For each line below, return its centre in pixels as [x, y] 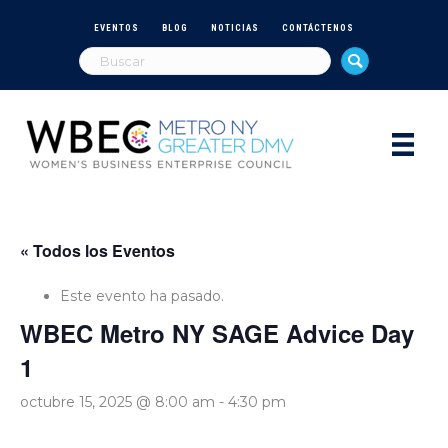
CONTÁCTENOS [318, 27]
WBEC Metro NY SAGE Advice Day [217, 332]
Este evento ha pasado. [142, 295]
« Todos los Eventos [97, 250]
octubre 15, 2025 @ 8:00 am [117, 401]
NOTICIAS [235, 27]
